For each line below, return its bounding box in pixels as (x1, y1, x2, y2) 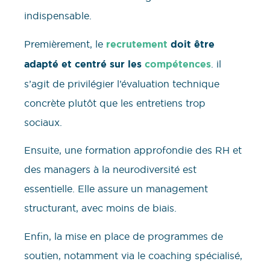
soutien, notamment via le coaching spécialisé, (24, 249, 242, 262)
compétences (145, 57, 211, 71)
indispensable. (24, 10, 92, 22)
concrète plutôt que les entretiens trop (24, 96, 206, 109)
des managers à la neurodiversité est (24, 163, 196, 176)
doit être (168, 37, 215, 51)
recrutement (106, 37, 168, 51)
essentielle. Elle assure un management (24, 183, 208, 195)
